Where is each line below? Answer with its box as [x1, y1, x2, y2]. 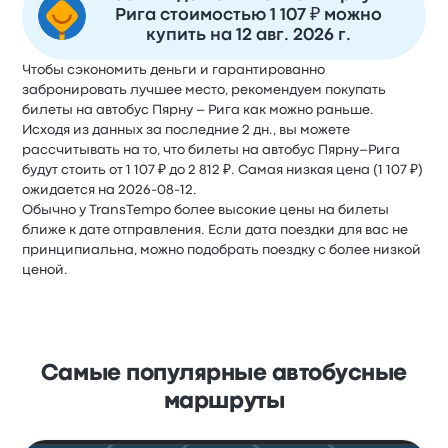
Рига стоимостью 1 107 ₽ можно [114, 7, 382, 23]
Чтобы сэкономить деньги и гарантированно [22, 63, 326, 76]
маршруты [163, 391, 285, 412]
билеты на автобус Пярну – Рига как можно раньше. [22, 103, 375, 116]
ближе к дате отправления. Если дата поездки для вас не [22, 223, 409, 236]
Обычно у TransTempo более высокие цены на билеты [22, 203, 390, 216]
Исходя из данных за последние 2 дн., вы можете [22, 123, 351, 136]
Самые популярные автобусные [40, 363, 408, 384]
